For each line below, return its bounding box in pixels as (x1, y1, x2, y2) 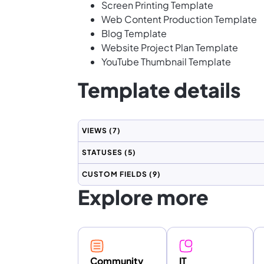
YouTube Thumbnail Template (101, 55, 231, 68)
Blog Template (101, 27, 167, 39)
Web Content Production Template (101, 12, 257, 25)
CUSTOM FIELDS (82, 169, 147, 179)
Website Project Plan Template (101, 41, 238, 54)
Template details (78, 77, 241, 103)
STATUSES (82, 147, 123, 157)
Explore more (78, 184, 209, 210)
